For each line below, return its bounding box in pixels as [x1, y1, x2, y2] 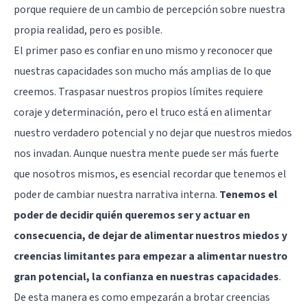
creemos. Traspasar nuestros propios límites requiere [14, 84, 263, 99]
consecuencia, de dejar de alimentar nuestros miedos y [14, 228, 287, 243]
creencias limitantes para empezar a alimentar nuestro [14, 248, 288, 264]
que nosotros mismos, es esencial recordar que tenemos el [14, 166, 286, 182]
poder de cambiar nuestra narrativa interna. [14, 186, 219, 202]
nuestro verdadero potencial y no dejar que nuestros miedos [14, 125, 292, 140]
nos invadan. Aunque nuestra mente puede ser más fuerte [14, 145, 279, 161]
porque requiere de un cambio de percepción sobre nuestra [14, 1, 285, 17]
